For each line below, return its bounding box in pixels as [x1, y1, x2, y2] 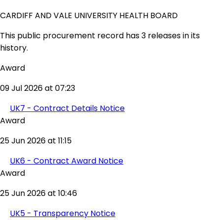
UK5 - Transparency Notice [10, 207, 115, 219]
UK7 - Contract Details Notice [10, 102, 125, 114]
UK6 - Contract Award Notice [10, 155, 123, 166]
